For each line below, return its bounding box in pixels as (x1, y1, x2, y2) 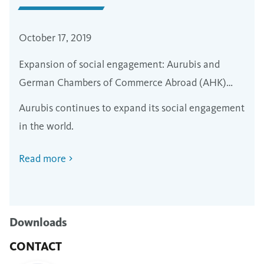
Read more (19, 151, 66, 165)
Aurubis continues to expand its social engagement (19, 101, 245, 114)
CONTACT (9, 239, 62, 253)
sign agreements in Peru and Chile (19, 94, 169, 107)
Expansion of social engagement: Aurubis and (19, 57, 220, 71)
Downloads (9, 214, 67, 229)
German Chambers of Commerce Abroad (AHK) (19, 75, 226, 89)
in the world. (19, 119, 74, 133)
